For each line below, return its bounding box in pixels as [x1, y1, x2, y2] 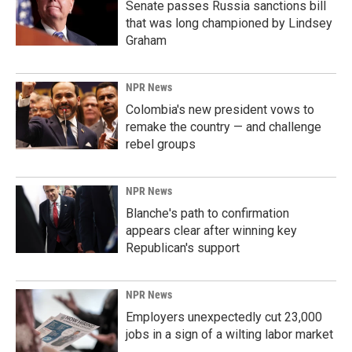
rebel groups [126, 137, 196, 152]
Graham [126, 33, 167, 48]
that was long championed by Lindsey [126, 16, 332, 31]
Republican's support [126, 240, 240, 255]
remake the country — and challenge [126, 119, 321, 134]
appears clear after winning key [126, 223, 297, 238]
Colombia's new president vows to [126, 102, 314, 117]
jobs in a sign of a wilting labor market [126, 327, 333, 342]
